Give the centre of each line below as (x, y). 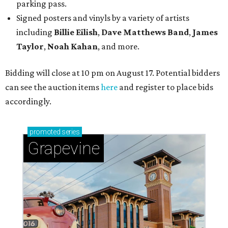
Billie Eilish (76, 32)
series (70, 132)
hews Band (167, 32)
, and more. (119, 46)
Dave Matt (122, 32)
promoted (45, 132)
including (35, 32)
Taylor (30, 46)
